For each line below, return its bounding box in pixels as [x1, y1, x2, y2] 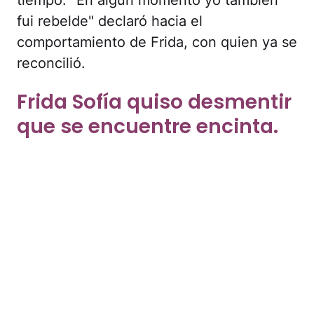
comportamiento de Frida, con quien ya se [17, 33, 297, 50]
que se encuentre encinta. [17, 112, 278, 140]
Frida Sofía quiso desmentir [17, 88, 292, 116]
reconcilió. [17, 54, 86, 71]
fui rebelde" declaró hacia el [17, 12, 203, 29]
